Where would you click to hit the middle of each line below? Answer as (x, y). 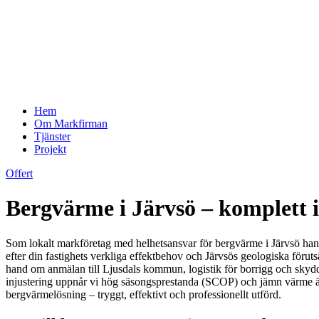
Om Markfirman (71, 123)
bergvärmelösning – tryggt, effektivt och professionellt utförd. (143, 294)
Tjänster (52, 136)
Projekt (50, 149)
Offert (19, 173)
